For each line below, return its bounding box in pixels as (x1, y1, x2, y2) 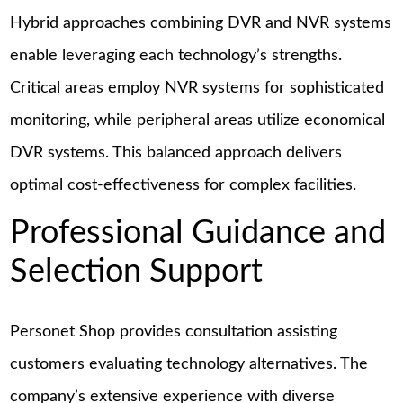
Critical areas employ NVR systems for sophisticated (10, 80, 385, 97)
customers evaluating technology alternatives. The (10, 355, 369, 372)
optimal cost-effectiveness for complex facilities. (10, 177, 357, 194)
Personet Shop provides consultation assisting (10, 323, 338, 340)
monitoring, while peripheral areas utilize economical (10, 112, 386, 130)
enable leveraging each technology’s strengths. (10, 48, 343, 65)
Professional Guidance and (10, 216, 387, 249)
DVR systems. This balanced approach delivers (10, 145, 343, 162)
